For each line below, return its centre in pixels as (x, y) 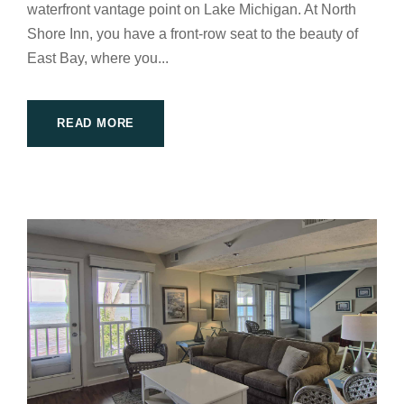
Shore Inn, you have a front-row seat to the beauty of (193, 34)
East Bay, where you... (98, 59)
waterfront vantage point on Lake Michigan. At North (192, 10)
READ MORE (96, 124)
